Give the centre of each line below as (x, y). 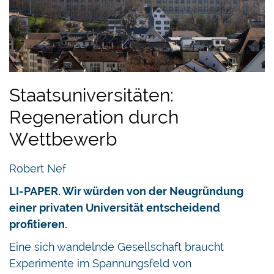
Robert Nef (38, 168)
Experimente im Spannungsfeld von (100, 263)
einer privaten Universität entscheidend (115, 207)
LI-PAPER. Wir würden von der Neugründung (126, 191)
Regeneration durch (94, 117)
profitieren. (38, 224)
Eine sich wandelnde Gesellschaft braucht (117, 246)
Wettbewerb (63, 139)
